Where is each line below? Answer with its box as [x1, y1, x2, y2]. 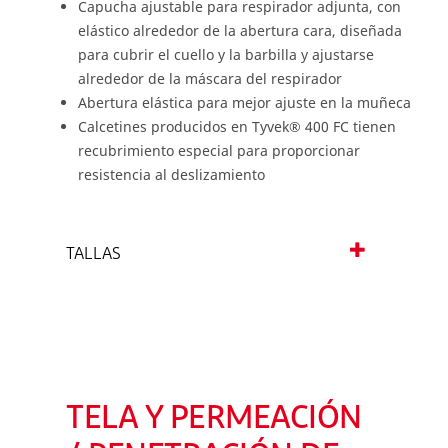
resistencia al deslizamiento [78, 165, 265, 184]
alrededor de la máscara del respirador [78, 69, 342, 88]
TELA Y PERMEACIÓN [66, 404, 362, 436]
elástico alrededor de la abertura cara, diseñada [78, 21, 402, 40]
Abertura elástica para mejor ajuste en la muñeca [78, 93, 411, 112]
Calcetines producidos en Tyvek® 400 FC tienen [78, 117, 396, 136]
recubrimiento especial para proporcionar [78, 141, 360, 160]
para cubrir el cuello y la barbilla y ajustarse [78, 45, 374, 64]
